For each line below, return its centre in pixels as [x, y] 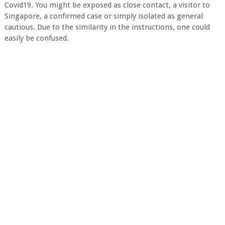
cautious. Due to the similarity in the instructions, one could [107, 27]
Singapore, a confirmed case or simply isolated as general [103, 16]
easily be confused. [36, 38]
